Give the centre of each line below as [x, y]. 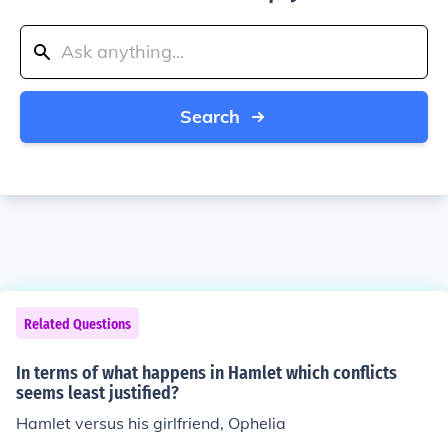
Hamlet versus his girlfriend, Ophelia [151, 423]
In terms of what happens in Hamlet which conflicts [206, 373]
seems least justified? [97, 393]
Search [210, 116]
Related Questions [77, 324]
